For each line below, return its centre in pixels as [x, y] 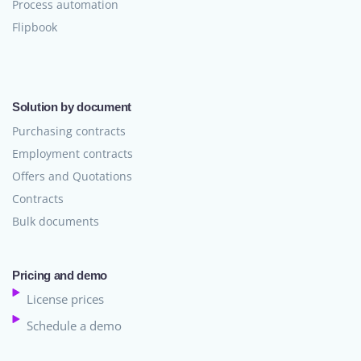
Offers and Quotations [72, 176]
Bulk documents [56, 222]
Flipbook [35, 27]
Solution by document [72, 107]
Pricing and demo [60, 276]
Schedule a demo [74, 326]
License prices [65, 299]
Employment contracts [73, 154]
